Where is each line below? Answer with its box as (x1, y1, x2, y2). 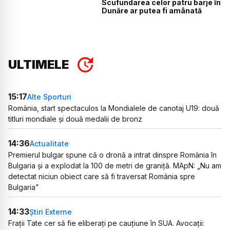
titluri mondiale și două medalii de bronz (8, 114, 142, 124)
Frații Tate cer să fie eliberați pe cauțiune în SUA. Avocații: (8, 219, 204, 228)
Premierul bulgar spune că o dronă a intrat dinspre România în (8, 150, 217, 160)
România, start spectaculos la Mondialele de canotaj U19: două (8, 104, 219, 113)
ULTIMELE (8, 57, 69, 72)
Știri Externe (29, 207, 72, 216)
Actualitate (30, 139, 69, 148)
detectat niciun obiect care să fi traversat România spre (8, 172, 195, 181)
